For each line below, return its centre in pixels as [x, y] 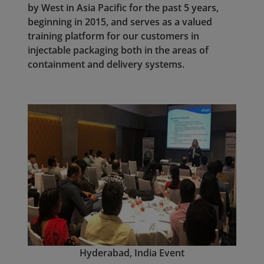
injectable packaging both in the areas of [118, 50]
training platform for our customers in [113, 36]
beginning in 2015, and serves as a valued [120, 22]
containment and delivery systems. [106, 65]
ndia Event [161, 253]
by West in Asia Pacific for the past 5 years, [123, 8]
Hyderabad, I [108, 253]
